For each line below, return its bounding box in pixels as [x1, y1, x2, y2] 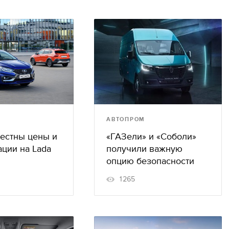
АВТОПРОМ [106, 116, 145, 123]
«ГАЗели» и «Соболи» [106, 131, 196, 142]
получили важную [106, 143, 182, 154]
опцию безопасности [106, 155, 194, 167]
